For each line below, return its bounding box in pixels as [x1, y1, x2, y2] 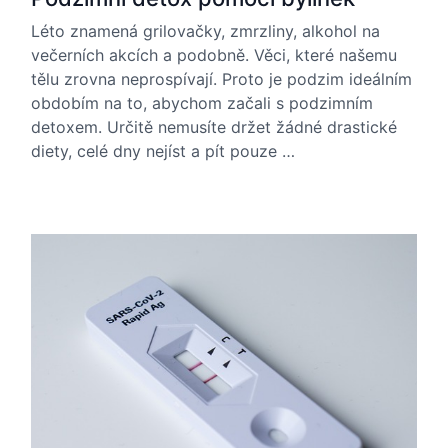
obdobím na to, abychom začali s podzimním [31, 93, 373, 113]
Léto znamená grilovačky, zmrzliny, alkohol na [31, 21, 380, 41]
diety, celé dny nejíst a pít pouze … [31, 141, 295, 161]
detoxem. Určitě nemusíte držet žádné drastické [31, 117, 397, 137]
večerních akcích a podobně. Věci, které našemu [31, 45, 397, 65]
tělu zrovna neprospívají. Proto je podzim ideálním [31, 69, 412, 89]
